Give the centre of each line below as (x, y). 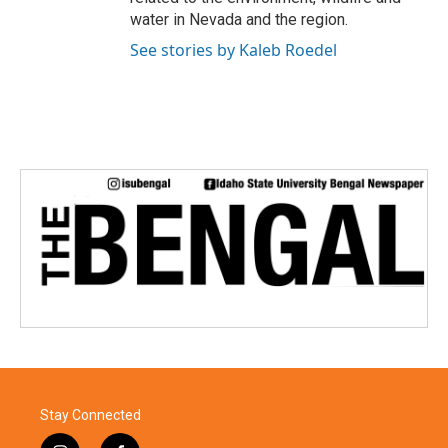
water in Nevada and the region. (239, 19)
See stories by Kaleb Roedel (233, 49)
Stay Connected (90, 414)
